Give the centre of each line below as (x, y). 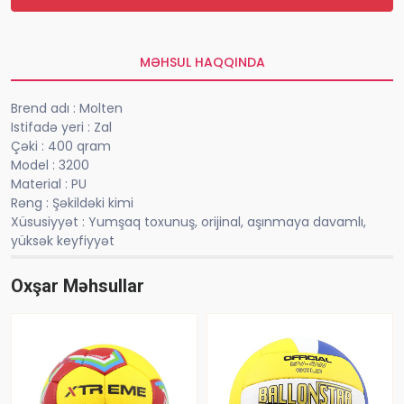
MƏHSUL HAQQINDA (202, 63)
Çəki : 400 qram (61, 147)
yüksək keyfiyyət (63, 241)
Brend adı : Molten (67, 109)
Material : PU (49, 184)
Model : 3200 (50, 165)
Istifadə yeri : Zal (61, 128)
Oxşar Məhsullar (78, 286)
